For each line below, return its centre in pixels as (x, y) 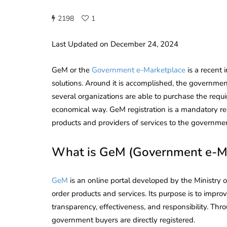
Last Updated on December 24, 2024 (115, 44)
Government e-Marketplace (139, 70)
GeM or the (72, 70)
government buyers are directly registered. (123, 220)
